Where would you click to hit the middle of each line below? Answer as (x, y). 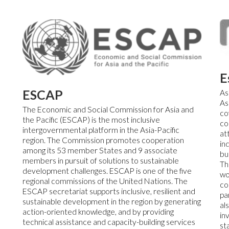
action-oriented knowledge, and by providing (98, 211)
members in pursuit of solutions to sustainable (100, 160)
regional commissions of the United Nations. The (105, 181)
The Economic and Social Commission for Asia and (108, 109)
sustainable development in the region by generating (111, 201)
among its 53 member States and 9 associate (100, 150)
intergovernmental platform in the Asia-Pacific (101, 130)
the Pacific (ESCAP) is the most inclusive (91, 119)
